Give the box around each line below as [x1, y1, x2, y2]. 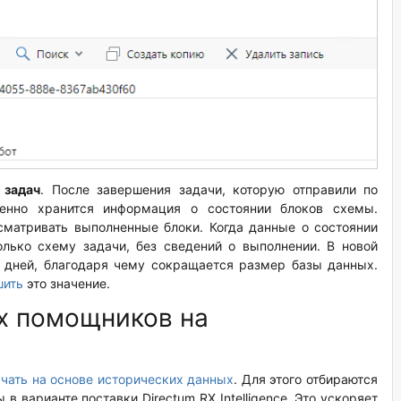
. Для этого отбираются [234, 371, 379, 387]
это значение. [23, 275, 110, 291]
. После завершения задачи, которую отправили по [40, 181, 378, 197]
